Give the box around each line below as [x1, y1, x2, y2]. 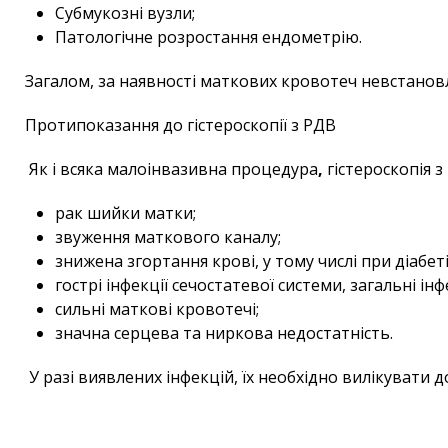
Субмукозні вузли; [55, 2, 195, 25]
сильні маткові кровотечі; [55, 298, 259, 321]
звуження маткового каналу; [55, 226, 281, 249]
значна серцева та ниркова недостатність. [55, 322, 393, 345]
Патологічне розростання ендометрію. [55, 26, 362, 49]
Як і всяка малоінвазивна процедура [29, 158, 318, 181]
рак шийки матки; [55, 202, 196, 225]
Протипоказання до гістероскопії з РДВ [25, 114, 336, 137]
